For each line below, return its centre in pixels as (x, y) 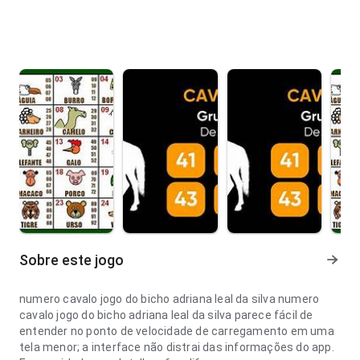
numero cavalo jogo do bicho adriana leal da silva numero (170, 299)
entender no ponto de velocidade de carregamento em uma (177, 331)
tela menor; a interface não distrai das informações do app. (177, 347)
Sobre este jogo (72, 260)
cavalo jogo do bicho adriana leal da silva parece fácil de (166, 315)
